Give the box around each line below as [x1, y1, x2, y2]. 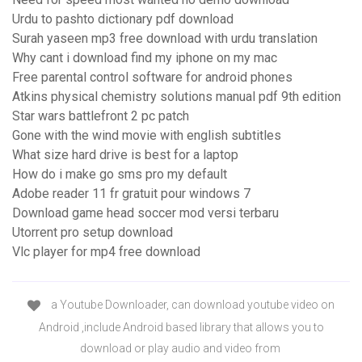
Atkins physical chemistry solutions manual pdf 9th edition [12, 89, 341, 105]
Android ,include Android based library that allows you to [38, 320, 324, 334]
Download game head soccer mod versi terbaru [12, 205, 279, 221]
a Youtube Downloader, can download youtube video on [48, 298, 335, 312]
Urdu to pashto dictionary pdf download [12, 11, 234, 27]
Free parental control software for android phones [12, 69, 293, 86]
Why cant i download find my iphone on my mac [12, 50, 277, 66]
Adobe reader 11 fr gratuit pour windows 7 [12, 186, 250, 202]
